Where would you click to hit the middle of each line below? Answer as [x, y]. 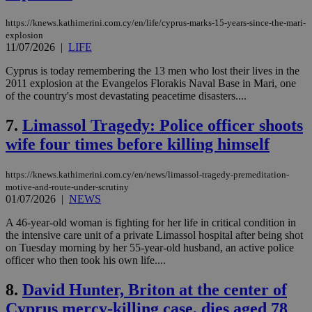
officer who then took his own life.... [86, 260]
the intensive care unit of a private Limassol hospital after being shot [154, 235]
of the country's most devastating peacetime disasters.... [126, 96]
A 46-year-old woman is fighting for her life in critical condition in [151, 222]
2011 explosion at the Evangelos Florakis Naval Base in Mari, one [151, 84]
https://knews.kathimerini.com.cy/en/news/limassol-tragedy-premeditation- [147, 174]
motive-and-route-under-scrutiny [67, 187]
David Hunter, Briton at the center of [155, 289]
